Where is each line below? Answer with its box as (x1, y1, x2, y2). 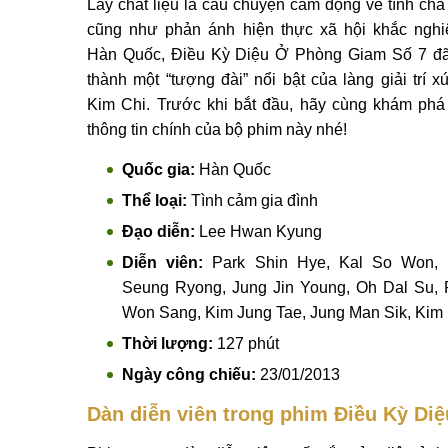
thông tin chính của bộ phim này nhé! (87, 121, 347, 138)
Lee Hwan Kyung (195, 223, 322, 240)
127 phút (213, 335, 279, 352)
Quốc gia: (122, 161, 195, 178)
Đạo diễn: (122, 223, 195, 240)
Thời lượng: (122, 335, 213, 352)
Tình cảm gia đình (187, 192, 318, 209)
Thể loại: (122, 192, 187, 209)
